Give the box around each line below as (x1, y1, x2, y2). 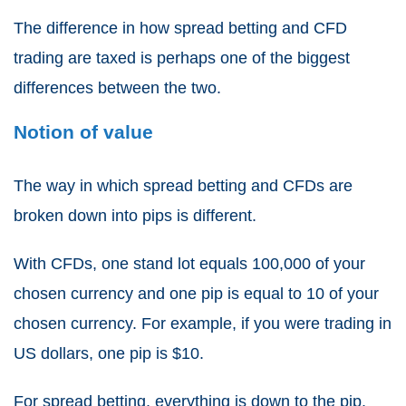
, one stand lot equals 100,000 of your (92, 255, 365, 274)
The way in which (14, 177, 143, 196)
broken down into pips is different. (14, 207, 256, 226)
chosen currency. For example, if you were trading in (14, 314, 391, 333)
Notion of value (14, 121, 153, 143)
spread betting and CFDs (143, 177, 324, 196)
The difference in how (14, 19, 174, 38)
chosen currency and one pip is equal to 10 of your (14, 285, 379, 304)
